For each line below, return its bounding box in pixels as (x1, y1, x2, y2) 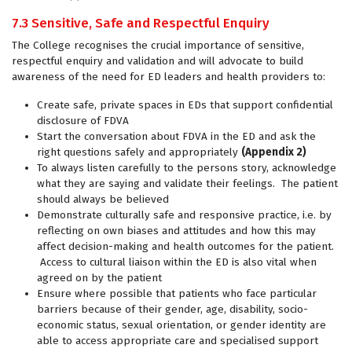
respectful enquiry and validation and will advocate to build (12, 54, 303, 68)
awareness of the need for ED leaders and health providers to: (12, 70, 325, 83)
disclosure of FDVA (37, 114, 129, 127)
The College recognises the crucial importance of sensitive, (12, 38, 304, 52)
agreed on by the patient (37, 271, 162, 284)
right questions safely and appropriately (37, 145, 241, 159)
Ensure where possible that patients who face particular (37, 287, 317, 300)
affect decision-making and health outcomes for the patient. (37, 240, 334, 253)
